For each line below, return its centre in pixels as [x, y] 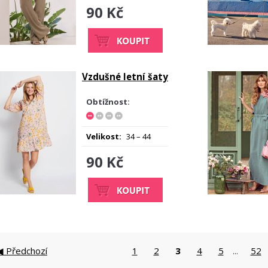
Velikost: [104, 136]
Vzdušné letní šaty [125, 77]
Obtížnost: [108, 102]
